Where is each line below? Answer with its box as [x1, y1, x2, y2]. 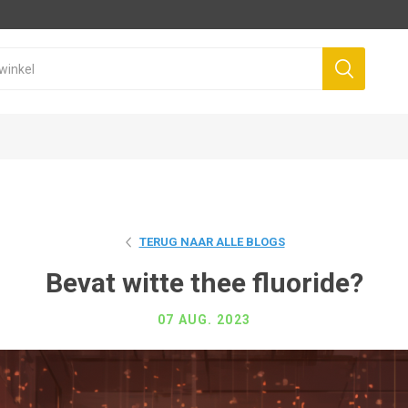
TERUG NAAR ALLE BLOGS [138, 234, 285, 249]
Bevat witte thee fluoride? [45, 266, 363, 299]
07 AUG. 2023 [157, 311, 251, 327]
